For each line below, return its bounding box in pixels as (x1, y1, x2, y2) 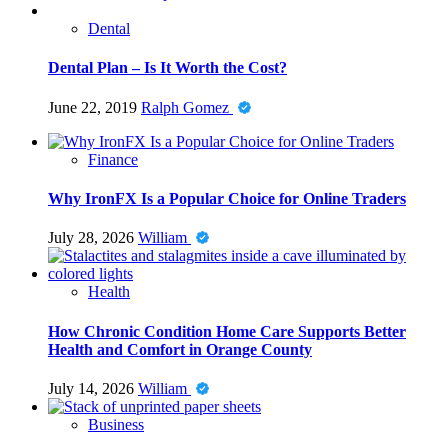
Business (88, 415, 144, 433)
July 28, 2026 (48, 229, 138, 247)
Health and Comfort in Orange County (48, 340, 312, 358)
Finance (88, 150, 138, 168)
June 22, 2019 (48, 98, 141, 116)
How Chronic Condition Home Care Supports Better (48, 322, 406, 340)
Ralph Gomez (141, 98, 233, 116)
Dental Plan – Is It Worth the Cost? (48, 59, 287, 77)
